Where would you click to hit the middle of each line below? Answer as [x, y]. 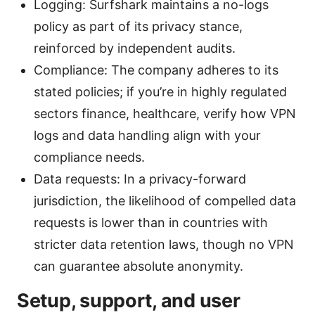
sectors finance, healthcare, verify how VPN [165, 113]
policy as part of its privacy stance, [138, 26]
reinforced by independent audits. [135, 48]
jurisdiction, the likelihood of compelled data [165, 200]
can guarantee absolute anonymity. [139, 266]
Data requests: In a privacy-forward [140, 179]
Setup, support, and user [129, 300]
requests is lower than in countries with [151, 222]
